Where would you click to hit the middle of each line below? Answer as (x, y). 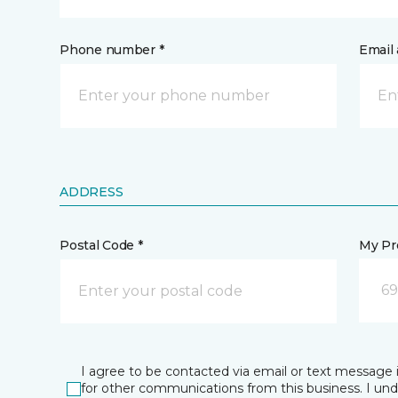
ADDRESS (92, 192)
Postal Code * (101, 245)
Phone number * (112, 50)
